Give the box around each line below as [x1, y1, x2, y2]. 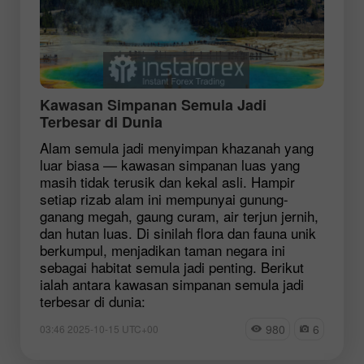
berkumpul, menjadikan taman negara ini [40, 239, 285, 260]
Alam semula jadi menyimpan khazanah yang [40, 136, 314, 158]
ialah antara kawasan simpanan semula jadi [40, 273, 304, 294]
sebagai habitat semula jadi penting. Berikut [40, 256, 304, 277]
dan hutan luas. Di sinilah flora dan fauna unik [40, 222, 316, 243]
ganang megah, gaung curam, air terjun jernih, [40, 205, 318, 226]
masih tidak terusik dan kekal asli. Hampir [40, 171, 295, 192]
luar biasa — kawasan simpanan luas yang [40, 154, 300, 175]
